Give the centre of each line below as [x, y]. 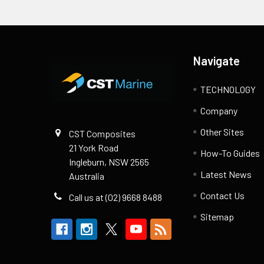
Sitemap [217, 216]
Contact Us [223, 195]
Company [219, 110]
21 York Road [94, 147]
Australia [87, 176]
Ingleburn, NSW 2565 [109, 161]
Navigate [217, 60]
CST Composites [102, 133]
